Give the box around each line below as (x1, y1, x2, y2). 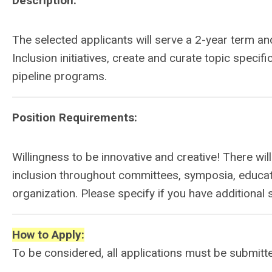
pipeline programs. (12, 69, 107, 83)
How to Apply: (12, 228, 84, 242)
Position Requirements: (12, 110, 137, 124)
